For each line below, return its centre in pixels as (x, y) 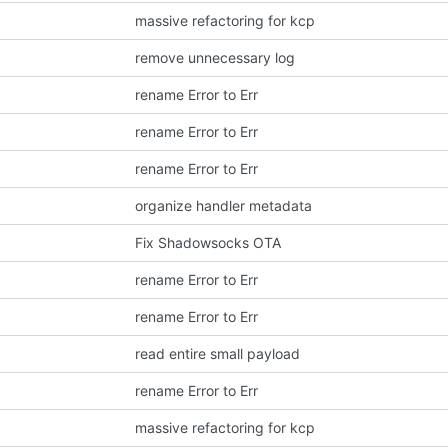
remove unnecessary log (214, 57)
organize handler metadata (223, 205)
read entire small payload (217, 353)
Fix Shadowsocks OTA (207, 242)
